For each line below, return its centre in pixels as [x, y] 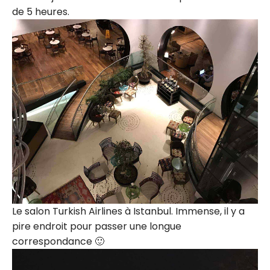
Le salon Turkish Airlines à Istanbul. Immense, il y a [128, 211]
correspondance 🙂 [58, 241]
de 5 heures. [41, 11]
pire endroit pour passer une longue [97, 226]
